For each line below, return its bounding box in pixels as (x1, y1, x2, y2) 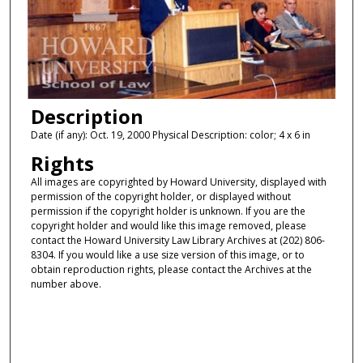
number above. (30, 277, 101, 292)
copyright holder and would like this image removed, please (30, 219, 306, 233)
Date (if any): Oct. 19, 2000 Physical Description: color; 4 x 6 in (30, 127, 310, 142)
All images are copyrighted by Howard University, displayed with (30, 175, 327, 190)
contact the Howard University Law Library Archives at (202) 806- (30, 233, 325, 248)
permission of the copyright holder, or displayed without (30, 190, 291, 204)
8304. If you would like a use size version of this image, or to (30, 248, 305, 263)
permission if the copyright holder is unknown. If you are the (30, 204, 305, 219)
